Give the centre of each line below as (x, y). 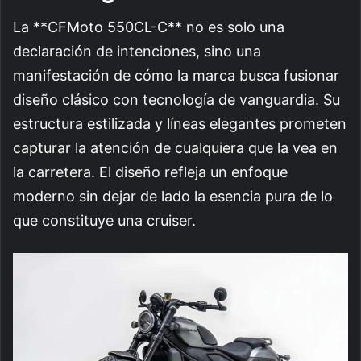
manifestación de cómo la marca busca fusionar (176, 76)
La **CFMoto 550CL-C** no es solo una (149, 27)
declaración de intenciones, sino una (137, 52)
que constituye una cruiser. (104, 221)
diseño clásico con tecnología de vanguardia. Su (176, 100)
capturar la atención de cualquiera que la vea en (175, 148)
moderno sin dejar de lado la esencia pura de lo (173, 197)
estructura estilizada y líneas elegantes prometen (180, 124)
